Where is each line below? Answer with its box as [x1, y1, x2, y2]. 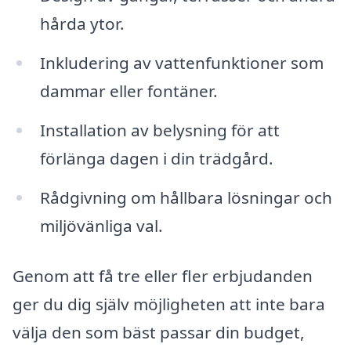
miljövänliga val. [39, 215, 163, 237]
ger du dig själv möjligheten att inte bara [13, 292, 325, 315]
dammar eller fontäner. [39, 80, 218, 103]
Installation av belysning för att [39, 119, 280, 142]
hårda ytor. [39, 13, 125, 35]
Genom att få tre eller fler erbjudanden [13, 264, 313, 287]
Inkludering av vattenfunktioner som [39, 52, 324, 74]
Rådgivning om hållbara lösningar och [39, 186, 332, 209]
